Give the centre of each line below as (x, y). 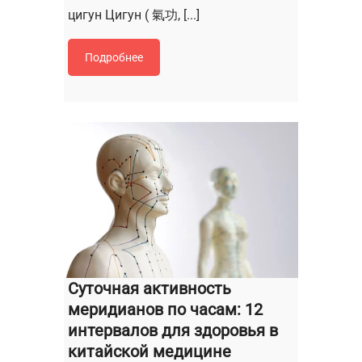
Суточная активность (149, 288)
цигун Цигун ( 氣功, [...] (134, 15)
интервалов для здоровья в (173, 330)
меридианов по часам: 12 (165, 309)
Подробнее (114, 57)
